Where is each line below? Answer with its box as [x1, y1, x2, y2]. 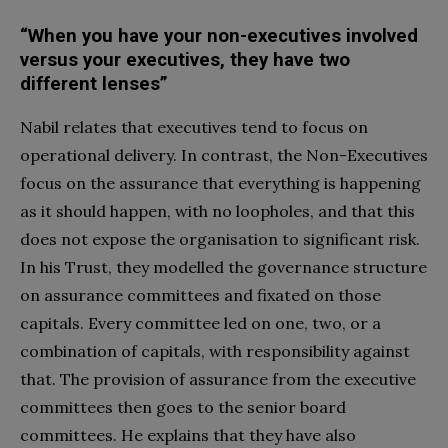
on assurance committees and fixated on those [20, 284, 381, 305]
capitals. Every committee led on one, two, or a [20, 312, 381, 333]
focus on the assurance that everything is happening [20, 172, 421, 193]
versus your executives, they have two [20, 48, 350, 71]
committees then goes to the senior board [20, 396, 346, 417]
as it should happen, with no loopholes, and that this [20, 200, 415, 221]
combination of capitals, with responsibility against [20, 340, 410, 361]
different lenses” [20, 72, 168, 95]
